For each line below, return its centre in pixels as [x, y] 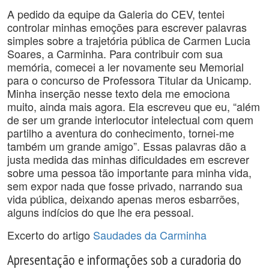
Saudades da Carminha [150, 235]
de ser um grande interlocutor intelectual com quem [130, 119]
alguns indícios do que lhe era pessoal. [101, 212]
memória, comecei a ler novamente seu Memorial [125, 67]
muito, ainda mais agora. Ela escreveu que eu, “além [134, 106]
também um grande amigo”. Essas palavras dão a [127, 146]
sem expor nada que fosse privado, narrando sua [125, 186]
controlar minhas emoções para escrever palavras [127, 27]
